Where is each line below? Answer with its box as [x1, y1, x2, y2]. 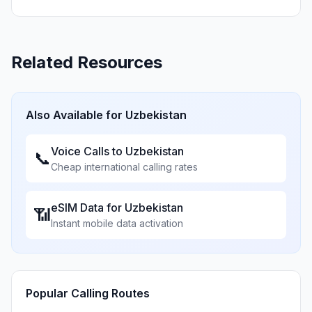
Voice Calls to [51, 144, 125, 158]
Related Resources [11, 52, 162, 72]
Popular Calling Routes [26, 286, 150, 300]
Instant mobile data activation [51, 217, 183, 229]
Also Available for [26, 108, 125, 122]
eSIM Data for [51, 201, 125, 214]
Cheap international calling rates [51, 161, 198, 173]
